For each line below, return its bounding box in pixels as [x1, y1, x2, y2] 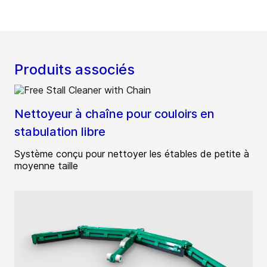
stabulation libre [14, 125, 105, 139]
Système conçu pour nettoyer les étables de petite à [14, 148, 249, 160]
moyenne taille [14, 160, 78, 172]
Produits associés [14, 61, 135, 79]
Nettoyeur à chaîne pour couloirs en [14, 107, 215, 122]
